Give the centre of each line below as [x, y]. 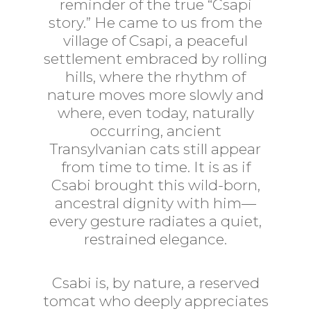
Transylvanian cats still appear [155, 149]
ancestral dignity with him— [155, 203]
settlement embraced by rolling [155, 59]
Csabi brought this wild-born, [155, 185]
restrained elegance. [155, 239]
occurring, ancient [155, 131]
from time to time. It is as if [155, 167]
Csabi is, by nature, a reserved [155, 283]
